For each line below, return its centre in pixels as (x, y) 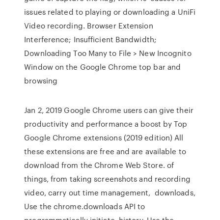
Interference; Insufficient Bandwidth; (90, 39)
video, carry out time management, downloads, (110, 192)
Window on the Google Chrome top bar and (103, 67)
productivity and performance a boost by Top (106, 124)
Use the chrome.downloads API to (85, 206)
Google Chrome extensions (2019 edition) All (104, 137)
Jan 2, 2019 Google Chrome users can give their (109, 110)
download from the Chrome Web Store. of (99, 165)
